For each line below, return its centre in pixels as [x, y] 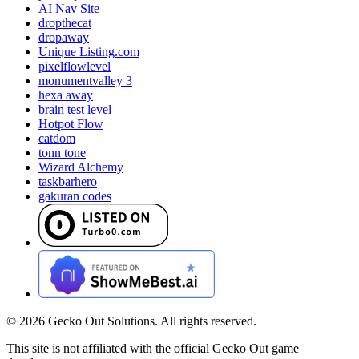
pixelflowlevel [75, 67]
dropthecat [65, 23]
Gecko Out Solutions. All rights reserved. [152, 321]
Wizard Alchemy [81, 167]
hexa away [66, 95]
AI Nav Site [69, 9]
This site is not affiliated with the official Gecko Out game [153, 349]
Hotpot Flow [71, 124]
